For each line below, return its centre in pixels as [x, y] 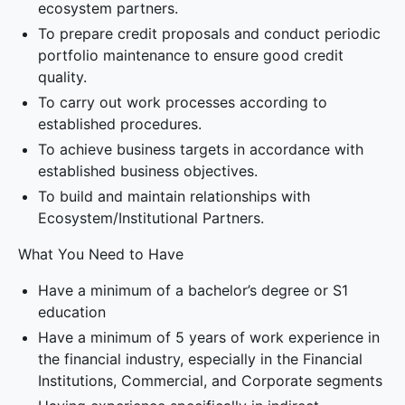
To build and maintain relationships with [174, 196]
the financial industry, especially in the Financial [201, 359]
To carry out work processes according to [183, 102]
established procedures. [120, 124]
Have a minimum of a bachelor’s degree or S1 [193, 290]
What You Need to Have [101, 254]
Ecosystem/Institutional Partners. [151, 218]
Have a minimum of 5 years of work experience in [209, 337]
